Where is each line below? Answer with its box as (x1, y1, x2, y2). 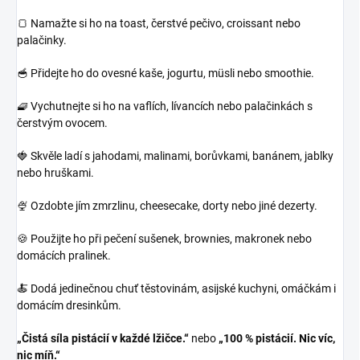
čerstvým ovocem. (17, 117, 108, 130)
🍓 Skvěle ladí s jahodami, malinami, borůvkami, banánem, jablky (17, 149, 333, 163)
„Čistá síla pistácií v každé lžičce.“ (17, 332, 189, 346)
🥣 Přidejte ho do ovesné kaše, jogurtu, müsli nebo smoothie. (17, 67, 314, 80)
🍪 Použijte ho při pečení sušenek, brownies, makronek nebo (17, 232, 312, 246)
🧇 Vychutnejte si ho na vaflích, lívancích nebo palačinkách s (17, 100, 313, 113)
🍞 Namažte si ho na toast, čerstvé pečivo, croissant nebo (17, 17, 301, 31)
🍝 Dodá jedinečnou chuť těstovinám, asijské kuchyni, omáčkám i (17, 282, 336, 296)
